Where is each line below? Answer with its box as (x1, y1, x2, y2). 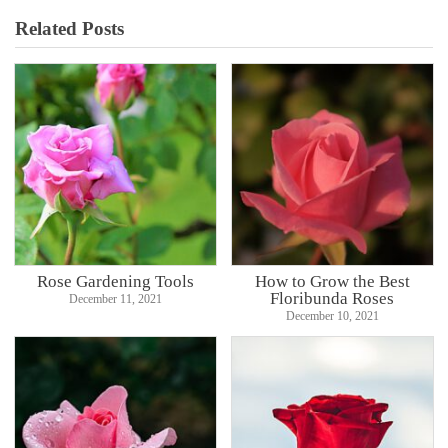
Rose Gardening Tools (37, 270, 195, 291)
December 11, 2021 (69, 291, 163, 306)
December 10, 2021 (285, 308, 379, 323)
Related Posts (15, 18, 125, 40)
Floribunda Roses (270, 287, 395, 308)
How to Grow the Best (254, 270, 410, 291)
